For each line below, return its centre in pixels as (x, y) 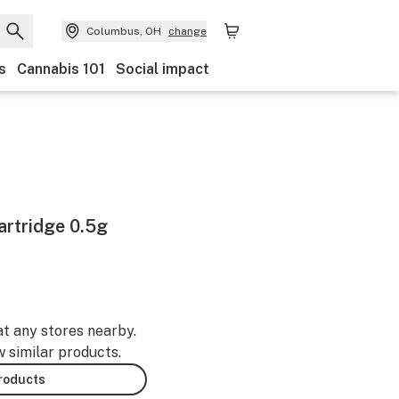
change (187, 31)
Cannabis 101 (61, 69)
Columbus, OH (124, 31)
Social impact (163, 69)
